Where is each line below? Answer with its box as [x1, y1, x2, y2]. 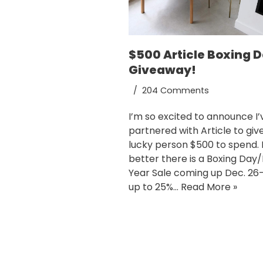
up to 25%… [129, 180, 181, 194]
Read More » [181, 180, 237, 194]
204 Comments [142, 85, 209, 97]
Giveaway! [129, 62, 196, 79]
